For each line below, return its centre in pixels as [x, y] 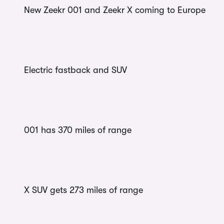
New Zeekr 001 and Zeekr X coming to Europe [115, 10]
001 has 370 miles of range [78, 130]
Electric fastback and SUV [75, 70]
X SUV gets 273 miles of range [83, 190]
